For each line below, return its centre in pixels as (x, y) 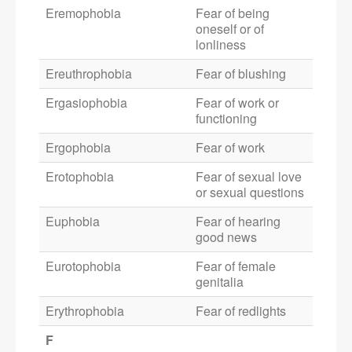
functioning (226, 119)
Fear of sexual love (249, 177)
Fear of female (236, 266)
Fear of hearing (238, 222)
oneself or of (230, 29)
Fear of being (233, 13)
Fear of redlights (241, 311)
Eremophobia (83, 13)
